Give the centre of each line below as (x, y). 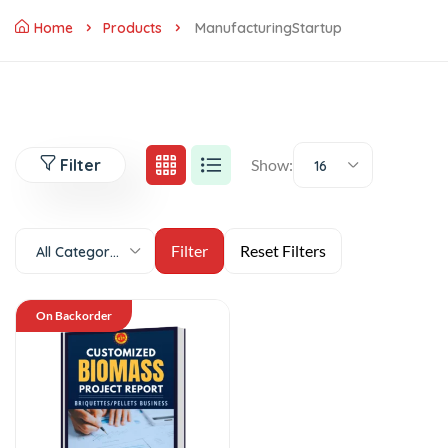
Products (132, 28)
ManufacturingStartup (268, 28)
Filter (80, 165)
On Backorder (74, 315)
